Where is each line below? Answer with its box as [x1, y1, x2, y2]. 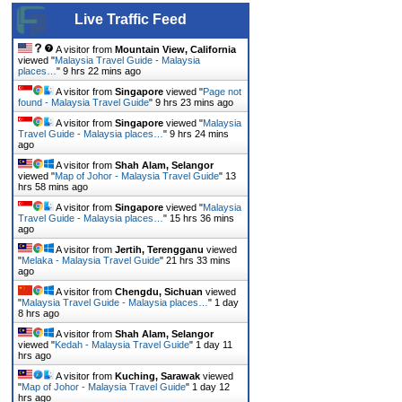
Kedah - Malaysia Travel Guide [55, 339, 190, 351]
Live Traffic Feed [74, 12, 188, 28]
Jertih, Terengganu [115, 244, 205, 256]
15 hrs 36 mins [170, 213, 235, 224]
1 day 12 [192, 381, 231, 393]
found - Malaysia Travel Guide [18, 97, 150, 109]
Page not [203, 86, 242, 98]
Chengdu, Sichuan [115, 286, 204, 298]
